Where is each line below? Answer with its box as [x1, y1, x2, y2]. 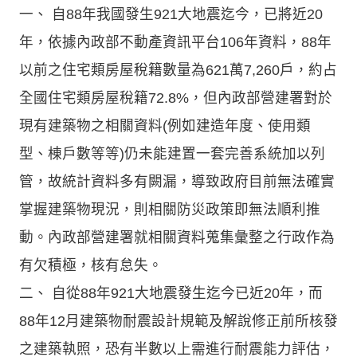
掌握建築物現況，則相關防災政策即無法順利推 [19, 201, 320, 218]
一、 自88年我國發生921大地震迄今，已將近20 [19, 6, 323, 22]
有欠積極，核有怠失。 [19, 257, 163, 273]
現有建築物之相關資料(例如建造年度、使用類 [19, 117, 311, 134]
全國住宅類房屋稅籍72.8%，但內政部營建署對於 [19, 89, 332, 106]
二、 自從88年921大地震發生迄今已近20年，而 [19, 284, 323, 301]
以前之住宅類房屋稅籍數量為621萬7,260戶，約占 [19, 61, 337, 78]
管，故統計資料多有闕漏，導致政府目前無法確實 [19, 173, 335, 190]
